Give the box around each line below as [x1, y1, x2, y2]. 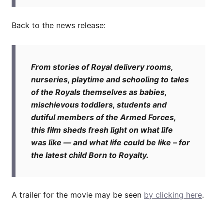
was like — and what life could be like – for [31, 137, 190, 147]
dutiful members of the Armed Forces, [31, 112, 176, 122]
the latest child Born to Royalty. [31, 150, 149, 160]
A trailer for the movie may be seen [12, 189, 144, 200]
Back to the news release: [12, 20, 106, 30]
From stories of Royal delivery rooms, [31, 62, 173, 72]
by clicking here [144, 189, 202, 200]
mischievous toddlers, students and [31, 99, 167, 109]
